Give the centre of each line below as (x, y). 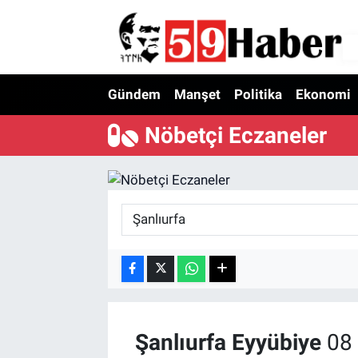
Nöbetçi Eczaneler (236, 135)
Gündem (134, 95)
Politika (258, 95)
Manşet (197, 95)
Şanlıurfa (180, 343)
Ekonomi (323, 95)
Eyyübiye (276, 343)
